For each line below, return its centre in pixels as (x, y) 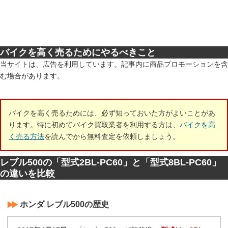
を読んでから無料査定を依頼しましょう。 (112, 136)
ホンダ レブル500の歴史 (64, 204)
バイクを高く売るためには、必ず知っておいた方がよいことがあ (112, 113)
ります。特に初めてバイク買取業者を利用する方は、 (94, 125)
